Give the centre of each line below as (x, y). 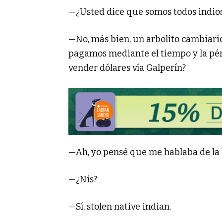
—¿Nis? (83, 179)
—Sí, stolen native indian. (120, 206)
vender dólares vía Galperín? (127, 68)
